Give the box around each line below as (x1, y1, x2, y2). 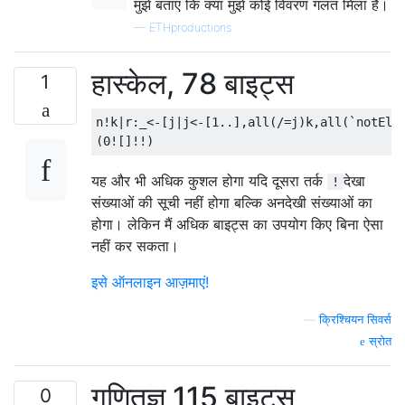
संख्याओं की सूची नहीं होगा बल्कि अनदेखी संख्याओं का (91, 193, 372, 212)
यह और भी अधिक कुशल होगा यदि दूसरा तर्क (91, 171, 327, 190)
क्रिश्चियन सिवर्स (319, 312, 391, 326)
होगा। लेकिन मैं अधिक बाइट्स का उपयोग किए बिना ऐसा (91, 214, 383, 233)
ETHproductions (149, 20, 231, 34)
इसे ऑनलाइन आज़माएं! (91, 272, 209, 291)
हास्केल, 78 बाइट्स (91, 65, 294, 101)
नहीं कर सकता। (91, 236, 179, 255)
